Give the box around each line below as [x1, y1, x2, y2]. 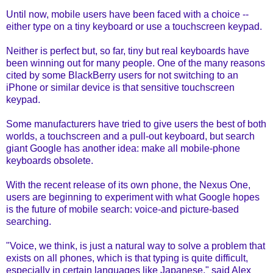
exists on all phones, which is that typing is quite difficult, [6, 252, 248, 263]
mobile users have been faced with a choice [51, 9, 240, 19]
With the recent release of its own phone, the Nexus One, [6, 179, 250, 190]
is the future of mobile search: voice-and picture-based [6, 204, 239, 214]
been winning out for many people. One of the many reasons [6, 57, 265, 68]
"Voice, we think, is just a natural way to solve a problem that [6, 240, 265, 251]
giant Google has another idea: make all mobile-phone [6, 143, 240, 154]
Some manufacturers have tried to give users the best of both [6, 118, 266, 129]
